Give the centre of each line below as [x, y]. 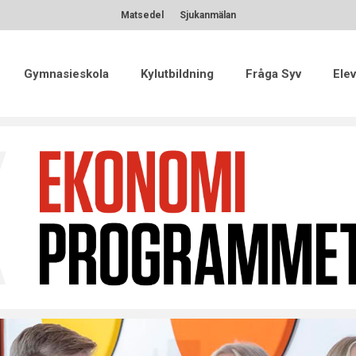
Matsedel [142, 15]
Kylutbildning [177, 74]
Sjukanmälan [207, 15]
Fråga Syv [273, 74]
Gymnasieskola [66, 74]
